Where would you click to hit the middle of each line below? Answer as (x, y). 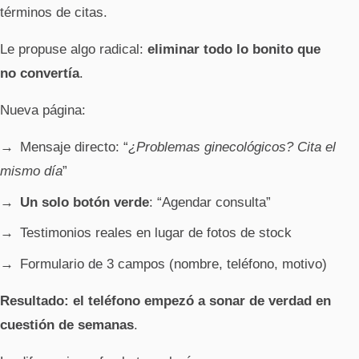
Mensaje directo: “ (74, 147)
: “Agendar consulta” (210, 202)
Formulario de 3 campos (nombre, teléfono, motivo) (173, 264)
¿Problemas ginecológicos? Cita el (232, 147)
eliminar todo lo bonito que (234, 50)
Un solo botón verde (85, 202)
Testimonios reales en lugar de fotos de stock (156, 233)
